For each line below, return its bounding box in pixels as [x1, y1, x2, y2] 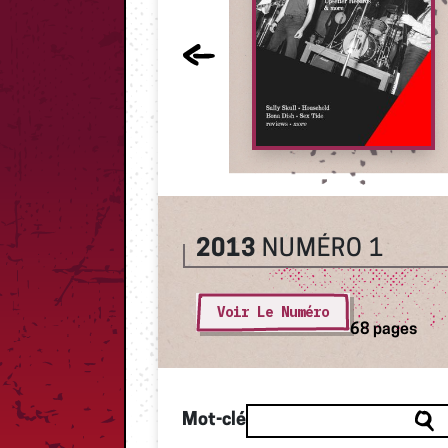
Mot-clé [182, 410, 246, 430]
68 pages [350, 321, 417, 338]
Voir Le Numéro [217, 302, 329, 321]
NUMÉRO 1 [262, 237, 384, 262]
